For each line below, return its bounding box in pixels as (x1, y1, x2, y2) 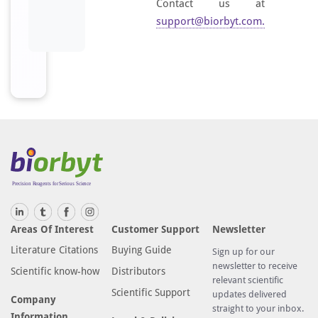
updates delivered (212, 288, 287, 300)
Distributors (111, 265, 166, 277)
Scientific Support (111, 286, 191, 298)
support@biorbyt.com (156, 15, 262, 28)
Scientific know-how (11, 265, 99, 277)
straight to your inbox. (212, 302, 305, 314)
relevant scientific (212, 274, 284, 285)
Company (11, 293, 56, 305)
